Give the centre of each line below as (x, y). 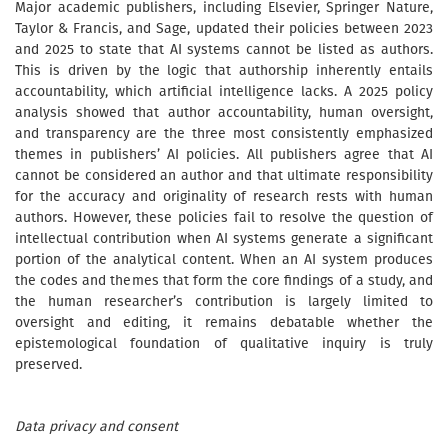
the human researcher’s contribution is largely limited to (224, 301)
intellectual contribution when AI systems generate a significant (224, 238)
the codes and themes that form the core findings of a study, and (224, 280)
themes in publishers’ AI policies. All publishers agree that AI (224, 154)
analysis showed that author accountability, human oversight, (224, 112)
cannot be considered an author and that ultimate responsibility (224, 175)
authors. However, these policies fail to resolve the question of (224, 217)
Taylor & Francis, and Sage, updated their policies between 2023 (224, 28)
